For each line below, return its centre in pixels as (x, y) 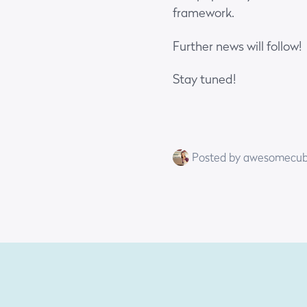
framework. (204, 13)
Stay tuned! (204, 79)
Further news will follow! (237, 46)
